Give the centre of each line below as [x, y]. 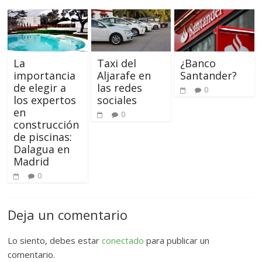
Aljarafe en [124, 76]
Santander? [208, 76]
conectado [123, 241]
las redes [119, 88]
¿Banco [198, 63]
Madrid [32, 162]
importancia [45, 76]
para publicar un [177, 241]
